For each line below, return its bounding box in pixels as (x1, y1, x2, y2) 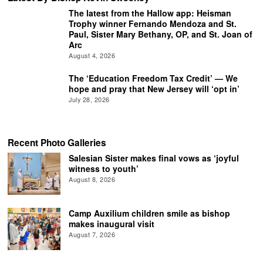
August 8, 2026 (69, 174, 116, 184)
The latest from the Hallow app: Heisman (69, 7, 232, 19)
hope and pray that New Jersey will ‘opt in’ (69, 83, 240, 95)
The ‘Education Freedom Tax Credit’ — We (69, 72, 238, 85)
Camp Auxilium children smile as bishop (69, 207, 231, 220)
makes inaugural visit (69, 218, 155, 230)
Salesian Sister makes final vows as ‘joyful (69, 152, 240, 164)
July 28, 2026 (69, 94, 110, 104)
